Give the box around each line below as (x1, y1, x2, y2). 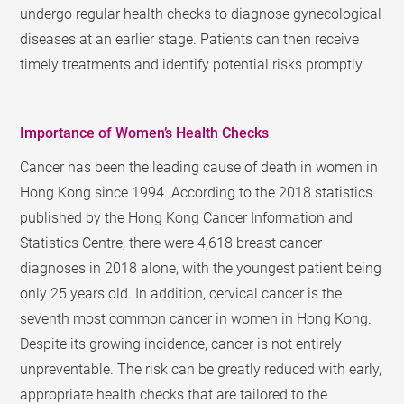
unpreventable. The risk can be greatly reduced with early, (20, 361, 382, 378)
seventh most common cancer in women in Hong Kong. (20, 310, 372, 327)
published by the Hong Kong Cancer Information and (20, 209, 353, 226)
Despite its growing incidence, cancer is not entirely (20, 335, 343, 353)
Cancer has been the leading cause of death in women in (20, 159, 379, 176)
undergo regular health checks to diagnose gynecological (20, 5, 382, 23)
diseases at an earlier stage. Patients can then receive (20, 31, 360, 48)
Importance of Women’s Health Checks (20, 124, 270, 142)
